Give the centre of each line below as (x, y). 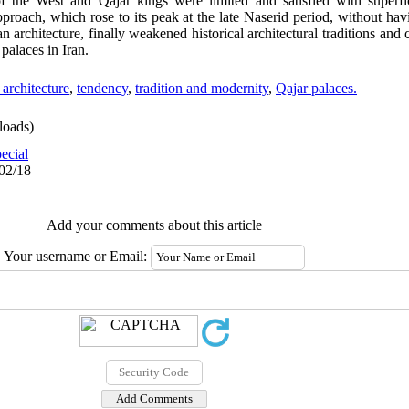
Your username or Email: (77, 256)
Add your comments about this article (154, 225)
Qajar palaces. (316, 88)
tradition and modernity (202, 88)
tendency (102, 88)
